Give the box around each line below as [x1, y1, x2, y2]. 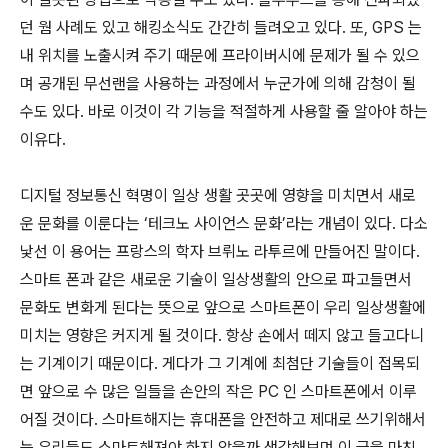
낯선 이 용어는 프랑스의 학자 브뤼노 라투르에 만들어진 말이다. [20, 242, 420, 261]
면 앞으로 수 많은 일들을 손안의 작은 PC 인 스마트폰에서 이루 [20, 382, 417, 401]
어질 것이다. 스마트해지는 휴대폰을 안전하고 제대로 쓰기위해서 [20, 410, 426, 429]
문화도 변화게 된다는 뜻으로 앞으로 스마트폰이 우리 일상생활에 [20, 298, 426, 317]
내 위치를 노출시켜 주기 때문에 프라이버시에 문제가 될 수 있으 [20, 46, 420, 65]
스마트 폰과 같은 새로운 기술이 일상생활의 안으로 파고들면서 [20, 270, 412, 289]
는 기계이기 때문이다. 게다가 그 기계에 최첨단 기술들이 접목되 [20, 354, 420, 373]
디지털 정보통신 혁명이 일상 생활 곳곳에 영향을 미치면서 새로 [20, 186, 416, 205]
